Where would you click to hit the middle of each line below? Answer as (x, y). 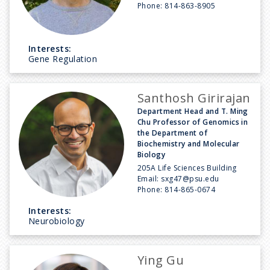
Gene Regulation (63, 58)
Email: (149, 178)
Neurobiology (57, 221)
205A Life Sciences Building (187, 168)
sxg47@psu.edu (190, 178)
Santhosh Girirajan (194, 98)
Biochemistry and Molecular (189, 143)
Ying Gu (161, 260)
